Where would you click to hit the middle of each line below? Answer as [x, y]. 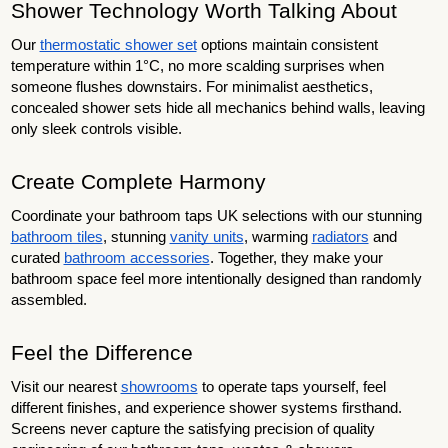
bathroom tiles [56, 237]
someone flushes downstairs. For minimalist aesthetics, [191, 87]
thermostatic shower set [118, 45]
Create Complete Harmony [138, 182]
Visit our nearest [65, 387]
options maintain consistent [287, 45]
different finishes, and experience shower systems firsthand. [206, 408]
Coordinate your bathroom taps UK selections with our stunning [216, 216]
